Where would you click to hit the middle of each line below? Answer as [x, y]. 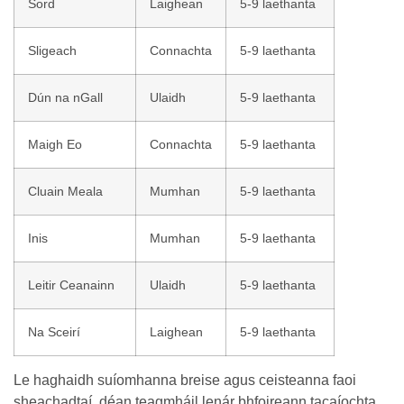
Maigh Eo [55, 144]
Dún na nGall [65, 97]
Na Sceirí [54, 332]
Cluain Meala [65, 191]
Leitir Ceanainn [71, 285]
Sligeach [52, 50]
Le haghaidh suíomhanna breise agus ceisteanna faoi [185, 380]
